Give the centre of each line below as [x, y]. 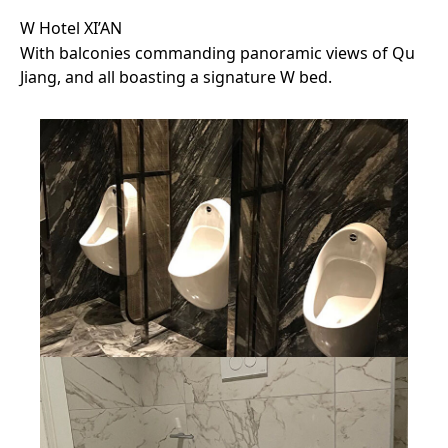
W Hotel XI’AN [71, 27]
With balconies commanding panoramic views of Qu [217, 52]
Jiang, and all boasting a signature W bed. [176, 76]
